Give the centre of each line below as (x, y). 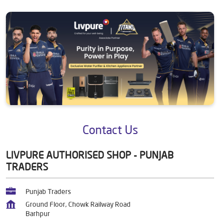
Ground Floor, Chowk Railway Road (78, 204)
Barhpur (38, 213)
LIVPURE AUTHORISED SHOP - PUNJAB (90, 155)
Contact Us (110, 129)
